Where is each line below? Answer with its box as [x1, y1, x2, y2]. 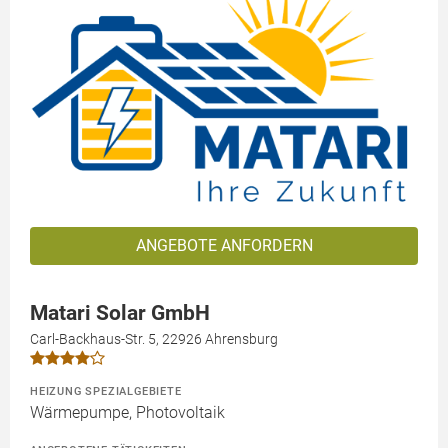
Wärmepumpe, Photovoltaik [30, 402, 225, 422]
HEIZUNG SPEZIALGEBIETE [30, 383, 182, 398]
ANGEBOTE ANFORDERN [135, 235, 313, 255]
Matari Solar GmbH [30, 300, 210, 325]
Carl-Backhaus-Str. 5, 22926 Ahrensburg [30, 330, 278, 347]
